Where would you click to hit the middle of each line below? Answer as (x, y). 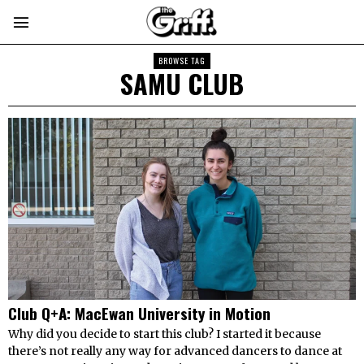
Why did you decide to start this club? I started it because (165, 334)
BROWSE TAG (182, 61)
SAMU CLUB (182, 83)
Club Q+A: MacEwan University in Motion (139, 313)
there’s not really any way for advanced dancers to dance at (175, 351)
